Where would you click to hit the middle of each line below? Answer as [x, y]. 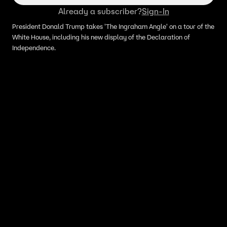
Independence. [34, 48]
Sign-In [155, 11]
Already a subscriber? [100, 11]
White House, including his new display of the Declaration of [101, 37]
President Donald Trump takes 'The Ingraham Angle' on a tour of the [113, 27]
